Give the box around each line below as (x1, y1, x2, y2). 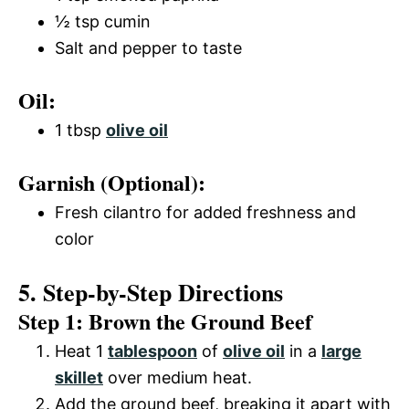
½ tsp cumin (55, 11, 151, 31)
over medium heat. (103, 367, 252, 387)
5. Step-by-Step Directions (18, 274, 283, 309)
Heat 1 (55, 341, 108, 361)
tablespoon (108, 341, 197, 361)
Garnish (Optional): (18, 165, 205, 198)
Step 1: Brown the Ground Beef (18, 304, 312, 337)
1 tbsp (55, 120, 106, 140)
